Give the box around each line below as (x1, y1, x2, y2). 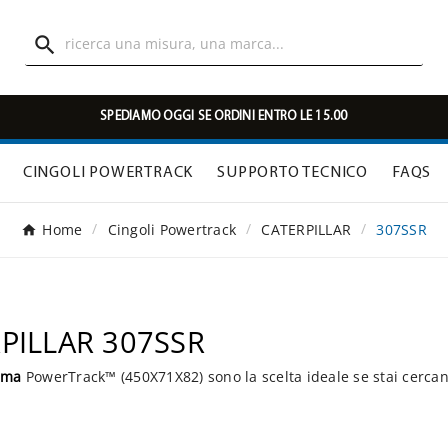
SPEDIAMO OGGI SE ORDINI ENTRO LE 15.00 (100, 110, 348, 123)
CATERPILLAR (261, 220, 352, 240)
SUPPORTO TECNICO (217, 165, 368, 182)
